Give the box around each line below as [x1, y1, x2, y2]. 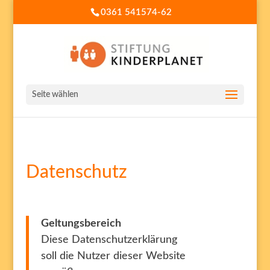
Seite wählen [31, 90, 78, 99]
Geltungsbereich [40, 218, 121, 229]
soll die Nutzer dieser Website [40, 251, 186, 262]
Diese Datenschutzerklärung [40, 234, 177, 245]
